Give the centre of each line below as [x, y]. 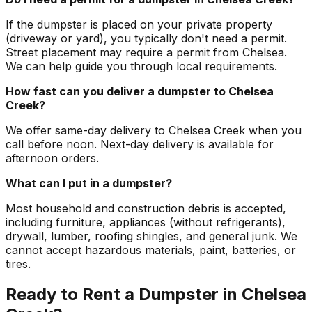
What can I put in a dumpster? [89, 183]
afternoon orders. [52, 158]
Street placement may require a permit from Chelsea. [146, 52]
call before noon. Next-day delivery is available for [140, 144]
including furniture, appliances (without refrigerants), [146, 222]
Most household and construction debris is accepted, [146, 208]
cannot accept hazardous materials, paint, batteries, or [151, 250]
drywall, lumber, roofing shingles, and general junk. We [151, 236]
